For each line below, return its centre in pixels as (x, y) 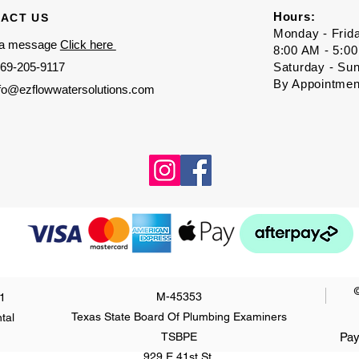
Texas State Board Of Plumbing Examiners (179, 317)
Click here (88, 44)
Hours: (294, 16)
